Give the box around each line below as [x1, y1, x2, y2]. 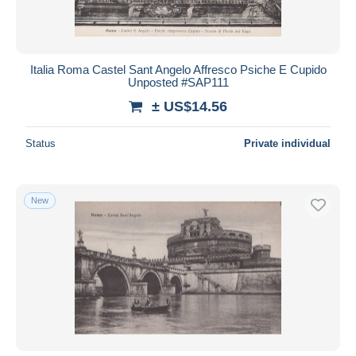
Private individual [244, 137, 331, 149]
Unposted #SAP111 [127, 75, 229, 89]
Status [25, 137, 56, 149]
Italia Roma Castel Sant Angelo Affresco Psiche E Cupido [29, 62, 327, 76]
